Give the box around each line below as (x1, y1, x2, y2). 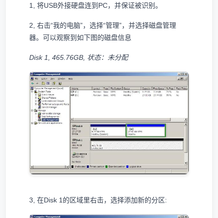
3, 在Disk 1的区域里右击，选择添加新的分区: (29, 196, 167, 204)
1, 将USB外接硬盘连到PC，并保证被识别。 (29, 1, 162, 10)
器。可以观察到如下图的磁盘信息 (29, 34, 131, 42)
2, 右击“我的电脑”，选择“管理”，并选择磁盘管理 (29, 21, 176, 30)
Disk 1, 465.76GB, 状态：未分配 (29, 54, 128, 62)
